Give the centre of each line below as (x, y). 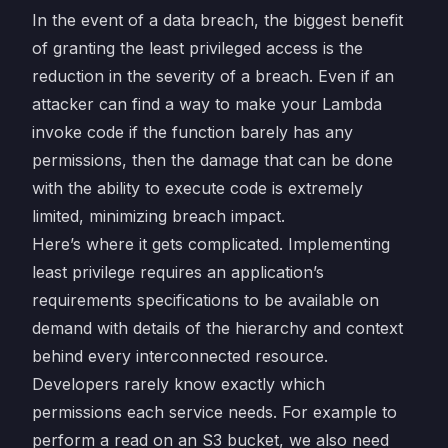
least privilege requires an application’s (178, 272)
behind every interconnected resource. (180, 356)
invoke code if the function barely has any (192, 132)
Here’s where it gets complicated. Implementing (211, 244)
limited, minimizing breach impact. (158, 216)
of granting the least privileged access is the (197, 48)
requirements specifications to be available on (205, 300)
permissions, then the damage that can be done (212, 160)
